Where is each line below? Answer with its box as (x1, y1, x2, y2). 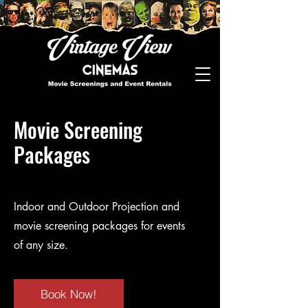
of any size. (14, 238, 68, 252)
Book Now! (41, 286, 97, 301)
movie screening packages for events (14, 219, 185, 233)
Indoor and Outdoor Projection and (14, 199, 179, 214)
